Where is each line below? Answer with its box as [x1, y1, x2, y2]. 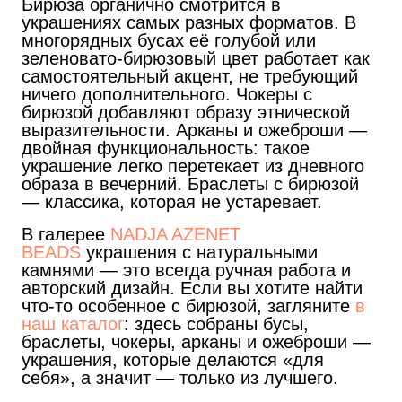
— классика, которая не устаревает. [22, 191, 322, 212]
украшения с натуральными [81, 241, 318, 262]
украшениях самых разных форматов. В [22, 12, 356, 32]
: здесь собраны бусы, [124, 313, 309, 334]
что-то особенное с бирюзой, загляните [22, 295, 355, 316]
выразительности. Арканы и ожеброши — [22, 119, 367, 140]
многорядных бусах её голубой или [22, 30, 316, 50]
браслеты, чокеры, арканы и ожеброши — [22, 331, 371, 352]
